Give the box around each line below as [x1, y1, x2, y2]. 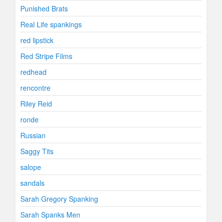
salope [20, 162, 41, 172]
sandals [20, 178, 45, 188]
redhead [20, 67, 47, 77]
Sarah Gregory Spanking [20, 194, 98, 204]
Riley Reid [20, 99, 52, 109]
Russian [20, 130, 46, 140]
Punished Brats [20, 3, 68, 13]
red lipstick [20, 35, 54, 45]
